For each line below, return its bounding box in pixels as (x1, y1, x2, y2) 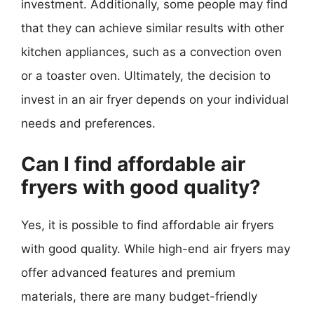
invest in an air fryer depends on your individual (21, 92, 289, 107)
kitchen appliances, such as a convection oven (21, 44, 282, 59)
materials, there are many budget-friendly (21, 289, 257, 303)
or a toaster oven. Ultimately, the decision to (21, 68, 271, 83)
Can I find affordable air (21, 152, 245, 176)
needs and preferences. (21, 116, 156, 130)
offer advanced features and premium (21, 266, 235, 280)
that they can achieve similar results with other (21, 20, 284, 35)
